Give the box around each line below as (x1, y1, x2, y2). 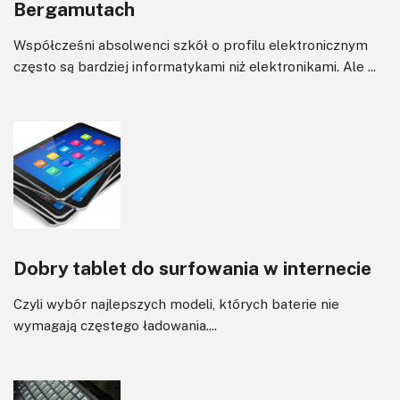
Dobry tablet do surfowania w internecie (13, 255, 371, 279)
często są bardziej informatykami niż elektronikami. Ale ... (13, 57, 376, 74)
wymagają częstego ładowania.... (13, 316, 217, 333)
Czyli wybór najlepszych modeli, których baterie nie (13, 295, 339, 312)
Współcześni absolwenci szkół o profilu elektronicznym (13, 36, 368, 53)
